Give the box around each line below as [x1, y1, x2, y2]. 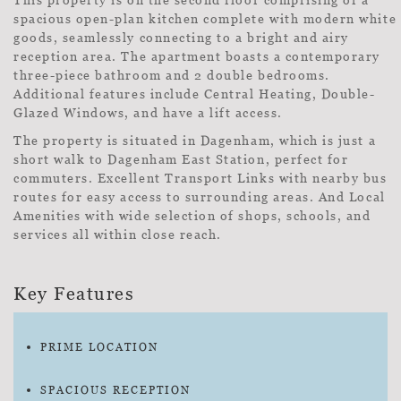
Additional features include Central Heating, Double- [13, 86, 376, 102]
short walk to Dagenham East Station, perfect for [13, 151, 349, 167]
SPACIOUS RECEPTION [40, 383, 191, 397]
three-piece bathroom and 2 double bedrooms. [13, 67, 330, 83]
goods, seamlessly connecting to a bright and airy [13, 30, 349, 46]
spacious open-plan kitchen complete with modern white [13, 11, 397, 27]
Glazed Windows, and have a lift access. [13, 105, 283, 121]
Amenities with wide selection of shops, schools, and [13, 208, 371, 224]
